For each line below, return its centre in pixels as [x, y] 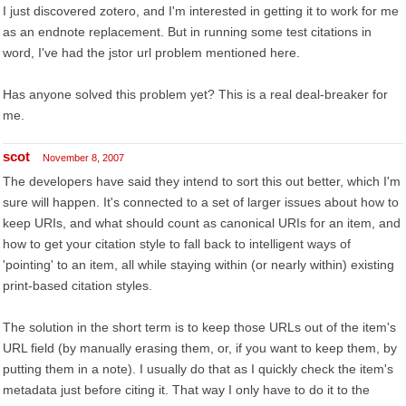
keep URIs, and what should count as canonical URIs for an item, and [202, 223]
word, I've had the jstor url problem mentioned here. [151, 53]
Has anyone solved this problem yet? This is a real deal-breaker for [195, 94]
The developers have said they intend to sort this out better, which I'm [202, 181]
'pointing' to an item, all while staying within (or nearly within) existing [198, 265]
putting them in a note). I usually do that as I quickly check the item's [198, 369]
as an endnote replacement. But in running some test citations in [187, 32]
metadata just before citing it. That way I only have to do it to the [186, 390]
